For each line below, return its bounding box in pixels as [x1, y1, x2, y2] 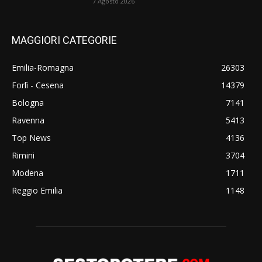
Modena [12, 167, 43, 178]
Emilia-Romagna [12, 61, 74, 73]
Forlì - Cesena [12, 79, 64, 91]
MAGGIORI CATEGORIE [12, 33, 117, 46]
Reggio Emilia [12, 184, 63, 196]
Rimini [12, 149, 35, 161]
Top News [12, 132, 51, 143]
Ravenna [12, 114, 44, 126]
